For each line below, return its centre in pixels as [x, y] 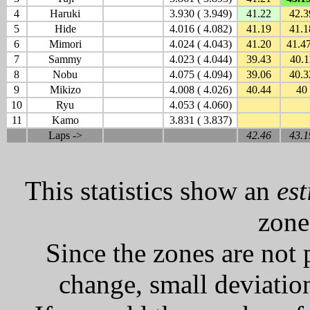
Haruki [65, 13]
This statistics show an [151, 191]
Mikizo [65, 90]
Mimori [65, 44]
